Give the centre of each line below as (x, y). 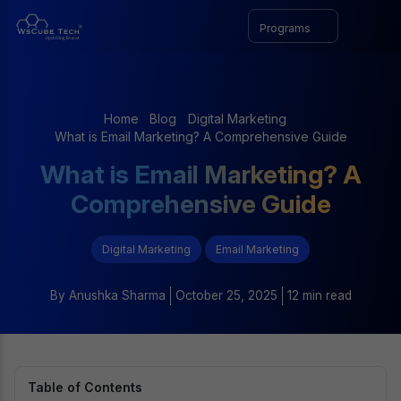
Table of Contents (85, 387)
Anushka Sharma (115, 295)
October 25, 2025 (226, 295)
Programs (286, 29)
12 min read (319, 295)
